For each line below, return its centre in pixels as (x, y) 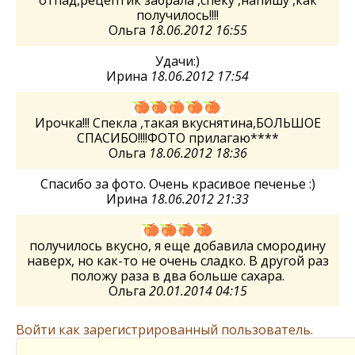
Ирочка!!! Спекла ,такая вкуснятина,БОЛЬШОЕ (177, 123)
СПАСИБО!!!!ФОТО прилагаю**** (177, 138)
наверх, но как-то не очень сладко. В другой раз (177, 261)
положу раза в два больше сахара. (177, 276)
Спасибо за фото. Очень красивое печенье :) (177, 184)
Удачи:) (177, 61)
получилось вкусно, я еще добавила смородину (177, 246)
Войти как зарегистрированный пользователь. (164, 330)
